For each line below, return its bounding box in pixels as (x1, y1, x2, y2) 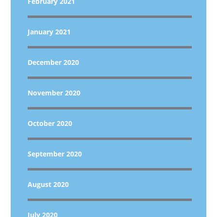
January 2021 (28, 27, 71, 36)
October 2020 (28, 119, 73, 128)
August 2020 (28, 180, 69, 189)
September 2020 (28, 149, 82, 158)
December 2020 (28, 58, 79, 67)
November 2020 (28, 88, 81, 97)
